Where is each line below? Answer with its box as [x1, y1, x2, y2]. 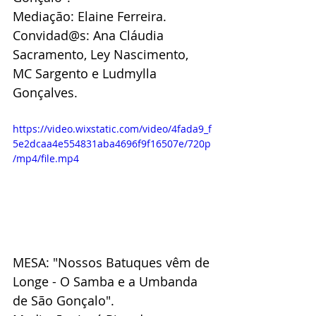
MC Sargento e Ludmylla [13, 65, 160, 83]
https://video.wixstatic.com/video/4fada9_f [13, 122, 212, 136]
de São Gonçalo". [13, 291, 114, 309]
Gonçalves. [13, 84, 78, 102]
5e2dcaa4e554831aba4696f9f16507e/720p [13, 137, 211, 151]
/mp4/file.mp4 [13, 152, 79, 166]
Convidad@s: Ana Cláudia [13, 27, 167, 44]
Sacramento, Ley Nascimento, [13, 46, 192, 63]
